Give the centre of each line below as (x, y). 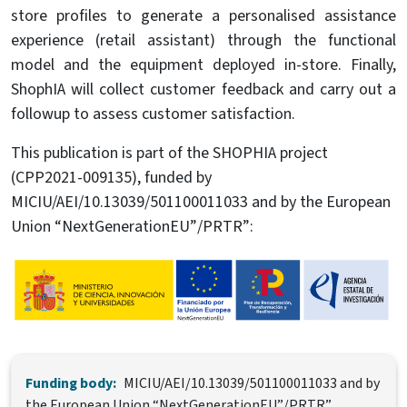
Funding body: (71, 384)
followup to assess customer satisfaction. (153, 114)
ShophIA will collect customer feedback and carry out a (203, 90)
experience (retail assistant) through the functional (203, 41)
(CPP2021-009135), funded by (111, 178)
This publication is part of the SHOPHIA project (169, 154)
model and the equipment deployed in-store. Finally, (203, 65)
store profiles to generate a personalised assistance (203, 16)
